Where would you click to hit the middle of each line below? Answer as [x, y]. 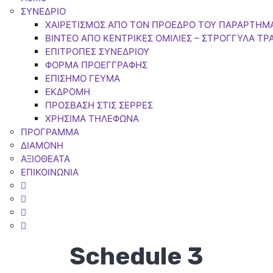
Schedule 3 [136, 256]
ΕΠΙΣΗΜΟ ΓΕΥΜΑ [83, 78]
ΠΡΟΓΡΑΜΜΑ [50, 132]
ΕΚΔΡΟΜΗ [68, 92]
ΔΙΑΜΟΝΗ [42, 145]
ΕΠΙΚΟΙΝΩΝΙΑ [50, 172]
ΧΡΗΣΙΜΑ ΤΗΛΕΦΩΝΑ [92, 119]
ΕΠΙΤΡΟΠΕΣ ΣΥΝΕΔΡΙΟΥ [97, 51]
